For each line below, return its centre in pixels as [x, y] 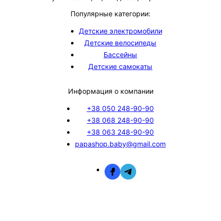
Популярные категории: [110, 14]
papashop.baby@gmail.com [120, 144]
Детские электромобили [120, 31]
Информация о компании [110, 91]
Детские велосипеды [120, 43]
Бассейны [120, 55]
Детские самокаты [120, 66]
